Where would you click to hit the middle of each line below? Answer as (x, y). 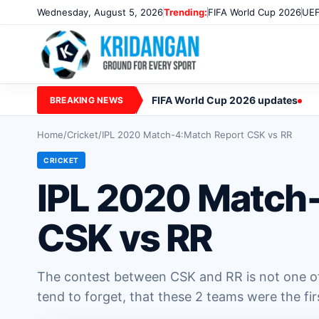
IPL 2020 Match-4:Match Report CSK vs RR (197, 135)
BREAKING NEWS (87, 100)
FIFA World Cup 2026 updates (225, 100)
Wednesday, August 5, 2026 (100, 12)
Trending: (185, 12)
